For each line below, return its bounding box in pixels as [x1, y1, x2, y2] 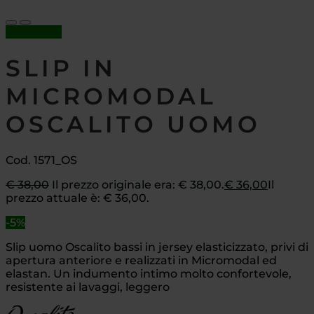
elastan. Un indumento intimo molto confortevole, [6, 267, 292, 281]
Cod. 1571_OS [6, 153, 77, 168]
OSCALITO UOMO [6, 110, 261, 139]
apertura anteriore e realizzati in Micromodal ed [6, 254, 277, 268]
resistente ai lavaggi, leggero [6, 280, 170, 294]
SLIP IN [6, 54, 116, 83]
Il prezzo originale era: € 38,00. [52, 178, 224, 192]
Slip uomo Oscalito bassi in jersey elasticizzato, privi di [6, 240, 308, 254]
